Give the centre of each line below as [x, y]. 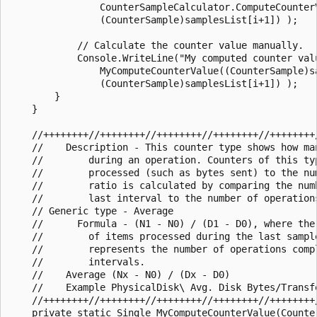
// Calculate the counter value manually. [156, 45]
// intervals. [77, 261]
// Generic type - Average [91, 211]
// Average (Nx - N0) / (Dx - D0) [120, 274]
